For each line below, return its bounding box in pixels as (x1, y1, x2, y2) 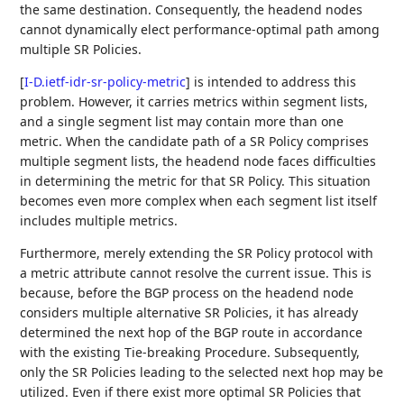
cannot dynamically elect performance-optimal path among (20, 20, 381, 38)
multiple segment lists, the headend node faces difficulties (20, 151, 377, 170)
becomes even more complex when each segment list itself (20, 191, 378, 209)
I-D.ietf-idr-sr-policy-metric (24, 72, 187, 90)
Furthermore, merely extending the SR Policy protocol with (20, 243, 374, 262)
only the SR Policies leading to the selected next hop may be (20, 363, 384, 381)
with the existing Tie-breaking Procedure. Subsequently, (20, 343, 361, 361)
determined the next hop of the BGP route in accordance (20, 323, 363, 341)
